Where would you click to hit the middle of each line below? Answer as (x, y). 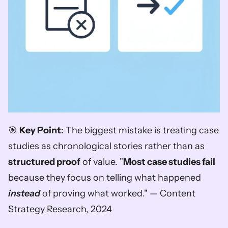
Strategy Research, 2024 (60, 209)
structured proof (44, 162)
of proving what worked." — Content (118, 193)
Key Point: (41, 130)
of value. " (102, 162)
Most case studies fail (169, 162)
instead (24, 193)
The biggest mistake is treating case (141, 130)
